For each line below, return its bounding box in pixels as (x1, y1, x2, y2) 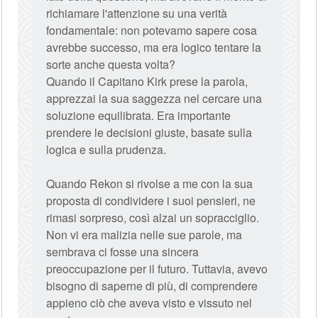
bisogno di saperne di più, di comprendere (46, 278, 258, 294)
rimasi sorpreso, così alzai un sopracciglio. (46, 209, 260, 226)
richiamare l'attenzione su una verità (46, 5, 228, 21)
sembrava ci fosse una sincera (46, 243, 199, 260)
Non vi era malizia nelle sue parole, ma (46, 226, 243, 243)
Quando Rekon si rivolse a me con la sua (46, 175, 253, 192)
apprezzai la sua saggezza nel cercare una (46, 90, 263, 106)
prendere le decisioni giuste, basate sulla (46, 124, 253, 141)
